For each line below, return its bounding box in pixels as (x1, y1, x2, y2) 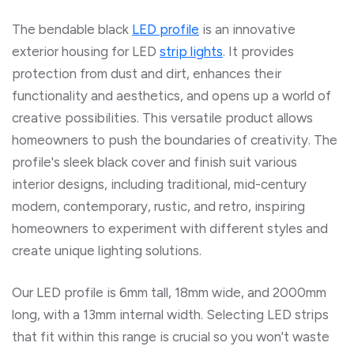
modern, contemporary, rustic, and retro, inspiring (12, 198, 305, 214)
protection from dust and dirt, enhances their (12, 65, 281, 81)
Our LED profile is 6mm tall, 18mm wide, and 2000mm (12, 284, 326, 300)
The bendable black (12, 21, 132, 37)
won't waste (256, 328, 330, 345)
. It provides (223, 43, 294, 59)
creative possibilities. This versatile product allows (12, 109, 313, 126)
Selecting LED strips (206, 306, 329, 322)
